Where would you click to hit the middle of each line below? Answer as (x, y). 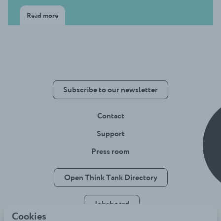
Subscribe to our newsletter (110, 90)
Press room (110, 151)
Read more (42, 16)
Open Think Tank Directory (110, 177)
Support (110, 133)
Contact (110, 116)
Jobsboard (112, 204)
